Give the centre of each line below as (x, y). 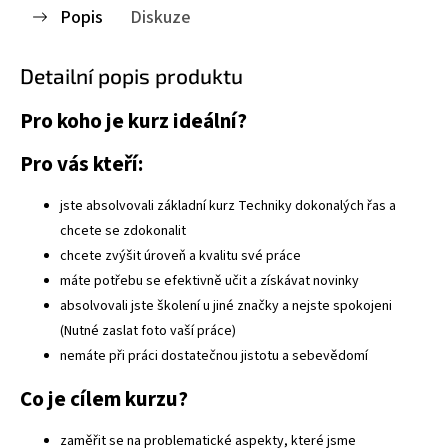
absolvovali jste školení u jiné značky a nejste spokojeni (226, 306)
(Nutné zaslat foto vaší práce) (148, 331)
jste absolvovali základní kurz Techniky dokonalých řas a (228, 206)
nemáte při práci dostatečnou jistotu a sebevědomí (214, 356)
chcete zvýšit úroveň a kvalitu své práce (180, 256)
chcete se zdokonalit (123, 231)
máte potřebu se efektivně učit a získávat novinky (209, 281)
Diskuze (160, 17)
